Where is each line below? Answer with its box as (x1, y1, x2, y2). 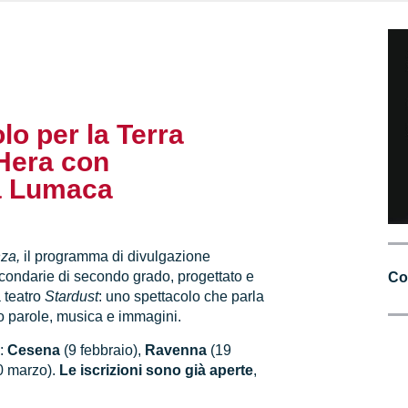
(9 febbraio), (60, 342, 146, 358)
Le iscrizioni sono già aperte (59, 362, 254, 378)
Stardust (45, 289, 99, 305)
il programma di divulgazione (24, 249, 211, 265)
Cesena (7, 342, 61, 358)
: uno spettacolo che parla (98, 289, 265, 305)
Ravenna (145, 342, 208, 358)
